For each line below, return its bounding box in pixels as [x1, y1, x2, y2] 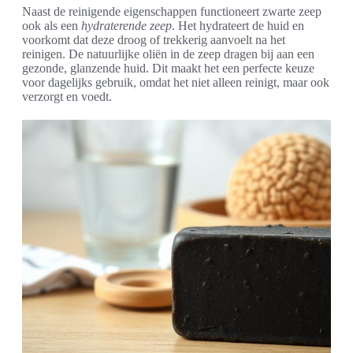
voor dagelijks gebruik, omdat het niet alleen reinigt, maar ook [22, 76, 329, 90]
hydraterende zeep [81, 19, 172, 33]
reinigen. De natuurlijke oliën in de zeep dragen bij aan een [22, 47, 314, 61]
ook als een [22, 19, 81, 33]
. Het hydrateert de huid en [172, 19, 304, 33]
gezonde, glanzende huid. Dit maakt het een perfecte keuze [22, 61, 314, 76]
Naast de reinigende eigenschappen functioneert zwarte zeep [22, 5, 321, 19]
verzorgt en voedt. [22, 90, 112, 104]
